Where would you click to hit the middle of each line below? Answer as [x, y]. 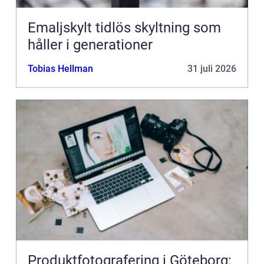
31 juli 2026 [212, 69]
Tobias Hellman [60, 69]
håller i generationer [90, 45]
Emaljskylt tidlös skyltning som [62, 28]
